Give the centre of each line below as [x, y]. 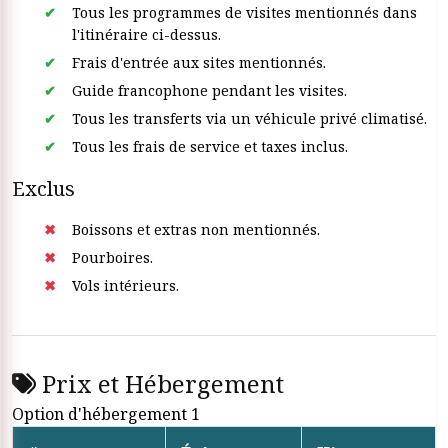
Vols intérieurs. [125, 285]
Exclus [43, 188]
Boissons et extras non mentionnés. [196, 229]
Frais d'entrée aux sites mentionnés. [199, 62]
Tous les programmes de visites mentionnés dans [244, 12]
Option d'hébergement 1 [106, 414]
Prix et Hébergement [160, 383]
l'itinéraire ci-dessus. [146, 34]
